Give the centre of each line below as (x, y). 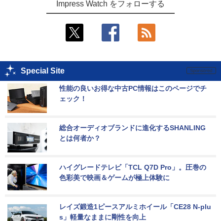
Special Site (43, 71)
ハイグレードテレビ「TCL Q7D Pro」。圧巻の (133, 167)
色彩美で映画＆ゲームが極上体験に (114, 177)
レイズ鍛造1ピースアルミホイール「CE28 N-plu (135, 206)
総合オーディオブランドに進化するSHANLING (132, 128)
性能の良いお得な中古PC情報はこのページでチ (133, 88)
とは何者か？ (80, 138)
